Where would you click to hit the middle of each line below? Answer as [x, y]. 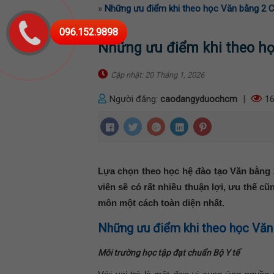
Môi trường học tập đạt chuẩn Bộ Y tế [168, 252]
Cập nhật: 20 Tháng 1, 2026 [157, 75]
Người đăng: [135, 99]
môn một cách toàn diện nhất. [161, 202]
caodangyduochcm [199, 99]
